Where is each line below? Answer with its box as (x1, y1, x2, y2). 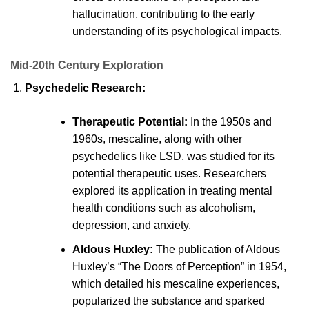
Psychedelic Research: (24, 82, 146, 94)
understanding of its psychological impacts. (72, 26, 282, 38)
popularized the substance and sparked (72, 295, 265, 308)
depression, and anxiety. (72, 219, 191, 232)
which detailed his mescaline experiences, (72, 278, 279, 290)
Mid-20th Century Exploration (10, 59, 163, 72)
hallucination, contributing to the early (72, 8, 255, 21)
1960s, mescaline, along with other (72, 133, 242, 146)
